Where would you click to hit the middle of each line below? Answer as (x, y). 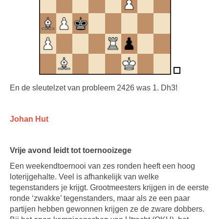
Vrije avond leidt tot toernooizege (71, 150)
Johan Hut (29, 119)
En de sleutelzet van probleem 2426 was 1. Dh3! (94, 88)
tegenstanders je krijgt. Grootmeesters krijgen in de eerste (109, 187)
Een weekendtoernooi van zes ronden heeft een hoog (102, 166)
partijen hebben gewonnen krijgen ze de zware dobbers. (107, 209)
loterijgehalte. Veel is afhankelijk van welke (84, 177)
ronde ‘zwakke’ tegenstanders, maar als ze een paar (100, 198)
